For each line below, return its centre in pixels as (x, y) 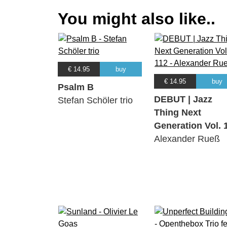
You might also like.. (137, 19)
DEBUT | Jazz (183, 100)
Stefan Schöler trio (95, 101)
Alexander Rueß (187, 139)
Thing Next (178, 113)
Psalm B (76, 87)
